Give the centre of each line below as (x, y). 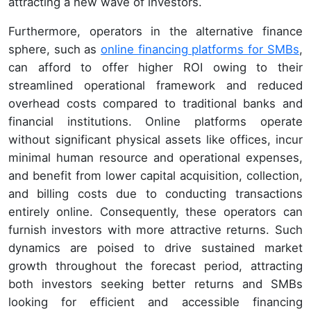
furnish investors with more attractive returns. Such (155, 229)
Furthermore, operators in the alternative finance (155, 31)
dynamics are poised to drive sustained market (155, 247)
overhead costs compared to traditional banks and (155, 103)
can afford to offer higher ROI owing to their (155, 67)
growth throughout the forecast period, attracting (155, 266)
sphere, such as (55, 49)
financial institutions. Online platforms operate (155, 121)
